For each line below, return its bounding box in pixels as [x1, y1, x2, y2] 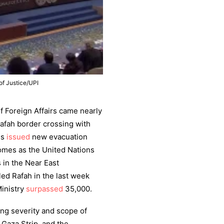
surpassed [26, 184, 63, 193]
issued [6, 132, 30, 141]
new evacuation [30, 132, 87, 141]
